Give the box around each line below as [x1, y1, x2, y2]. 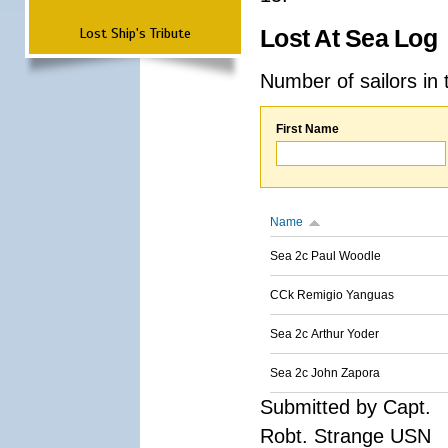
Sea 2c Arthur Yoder [270, 327, 379, 341]
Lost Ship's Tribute [79, 24, 191, 42]
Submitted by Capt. [260, 396, 431, 418]
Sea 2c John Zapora [270, 366, 380, 380]
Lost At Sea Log [260, 25, 437, 52]
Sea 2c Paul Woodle [270, 249, 381, 263]
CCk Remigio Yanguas [270, 288, 394, 302]
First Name [276, 122, 339, 136]
